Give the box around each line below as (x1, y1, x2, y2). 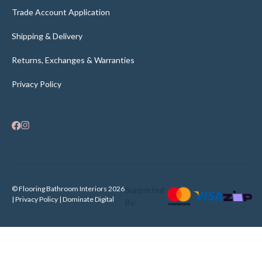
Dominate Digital (63, 195, 114, 204)
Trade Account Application (12, 7, 110, 18)
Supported (125, 185, 165, 195)
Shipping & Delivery (12, 31, 82, 42)
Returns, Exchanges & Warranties (12, 55, 135, 65)
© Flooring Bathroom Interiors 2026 (12, 184, 125, 194)
